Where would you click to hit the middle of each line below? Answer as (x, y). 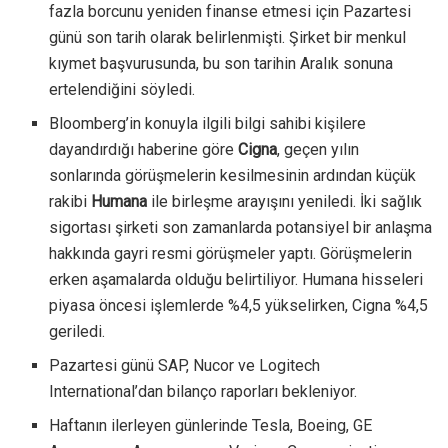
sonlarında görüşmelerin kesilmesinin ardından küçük (233, 175)
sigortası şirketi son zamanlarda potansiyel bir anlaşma (241, 227)
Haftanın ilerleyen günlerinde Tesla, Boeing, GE (211, 425)
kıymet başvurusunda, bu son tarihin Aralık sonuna (221, 63)
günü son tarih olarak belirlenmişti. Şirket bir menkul (228, 37)
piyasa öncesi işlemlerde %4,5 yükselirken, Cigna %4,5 (239, 305)
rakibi (70, 201)
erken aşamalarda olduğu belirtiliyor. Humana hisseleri (236, 279)
